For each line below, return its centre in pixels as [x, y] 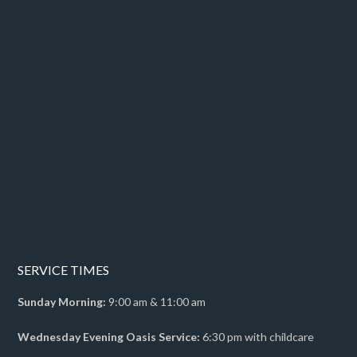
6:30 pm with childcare [257, 336]
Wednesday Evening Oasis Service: [109, 336]
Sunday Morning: [62, 301]
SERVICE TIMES [64, 269]
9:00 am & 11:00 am [156, 301]
